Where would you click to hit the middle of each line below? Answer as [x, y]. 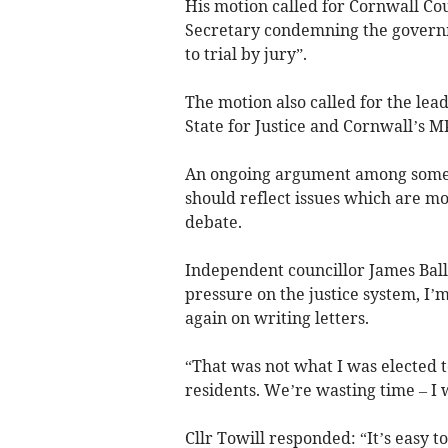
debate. [213, 221]
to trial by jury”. [245, 53]
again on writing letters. [276, 317]
